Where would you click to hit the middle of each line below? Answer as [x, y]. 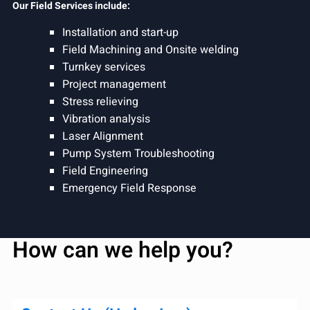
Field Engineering [105, 171]
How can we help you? [123, 250]
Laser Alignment [103, 136]
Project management [114, 84]
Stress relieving [100, 101]
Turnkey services [104, 67]
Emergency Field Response [129, 188]
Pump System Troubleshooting [138, 153]
